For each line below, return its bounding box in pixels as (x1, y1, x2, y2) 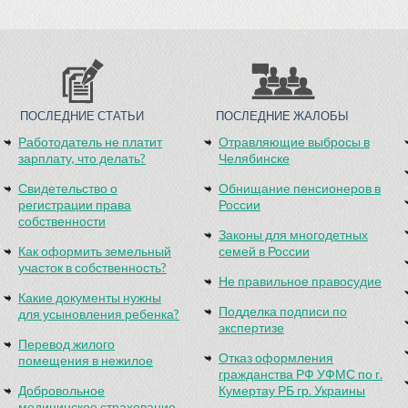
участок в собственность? (18, 260, 167, 275)
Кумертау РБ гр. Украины (219, 382, 365, 398)
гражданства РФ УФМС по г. (219, 366, 382, 382)
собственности (18, 213, 106, 229)
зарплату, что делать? (18, 150, 146, 166)
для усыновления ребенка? (18, 306, 179, 321)
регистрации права (18, 197, 131, 212)
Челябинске (219, 150, 290, 166)
